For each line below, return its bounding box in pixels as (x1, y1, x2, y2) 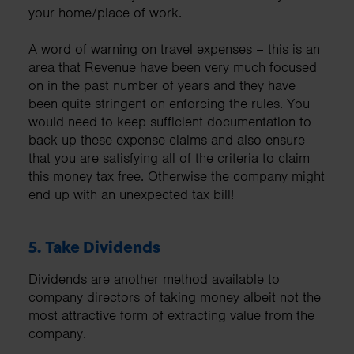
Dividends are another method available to (28, 269, 280, 288)
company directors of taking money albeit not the (28, 288, 321, 306)
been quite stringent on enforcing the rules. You (28, 94, 310, 112)
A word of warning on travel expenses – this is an (28, 40, 320, 58)
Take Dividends (45, 239, 160, 256)
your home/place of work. (28, 3, 182, 21)
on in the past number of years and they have (28, 76, 296, 94)
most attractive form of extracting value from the (28, 306, 314, 324)
